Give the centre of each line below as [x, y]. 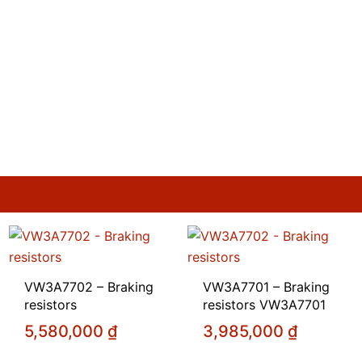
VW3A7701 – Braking [267, 286]
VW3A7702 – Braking [89, 286]
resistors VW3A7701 [265, 304]
